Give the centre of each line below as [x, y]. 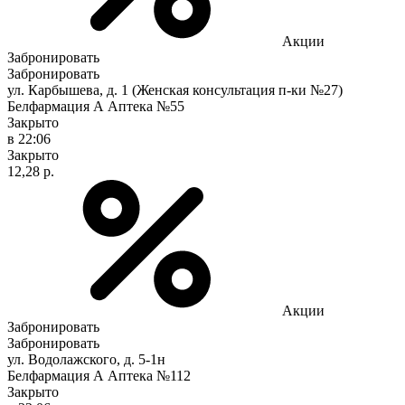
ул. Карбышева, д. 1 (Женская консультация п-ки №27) [175, 89]
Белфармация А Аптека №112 [99, 375]
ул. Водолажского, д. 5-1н [86, 359]
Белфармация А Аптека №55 [96, 106]
